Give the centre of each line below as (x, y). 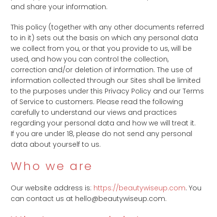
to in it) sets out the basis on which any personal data (105, 38)
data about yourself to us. (56, 144)
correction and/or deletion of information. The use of (102, 70)
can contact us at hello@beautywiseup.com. (89, 199)
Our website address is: (52, 188)
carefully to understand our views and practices (94, 112)
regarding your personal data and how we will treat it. (103, 123)
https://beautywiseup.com (140, 188)
